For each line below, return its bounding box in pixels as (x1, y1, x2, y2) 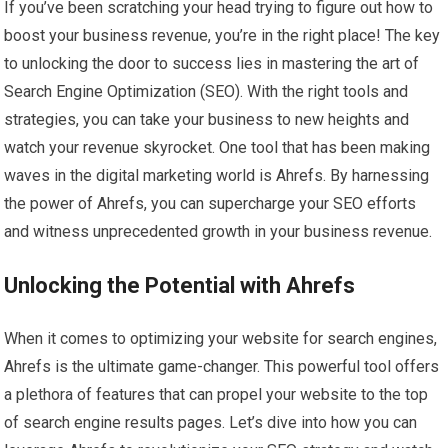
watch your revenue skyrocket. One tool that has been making (4, 138, 431, 158)
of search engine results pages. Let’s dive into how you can (4, 413, 418, 433)
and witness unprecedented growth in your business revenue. (4, 222, 433, 242)
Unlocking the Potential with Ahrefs (4, 273, 356, 299)
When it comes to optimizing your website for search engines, (4, 329, 438, 349)
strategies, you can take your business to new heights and (4, 110, 410, 130)
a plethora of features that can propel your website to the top (4, 385, 429, 405)
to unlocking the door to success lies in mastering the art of (4, 54, 420, 74)
